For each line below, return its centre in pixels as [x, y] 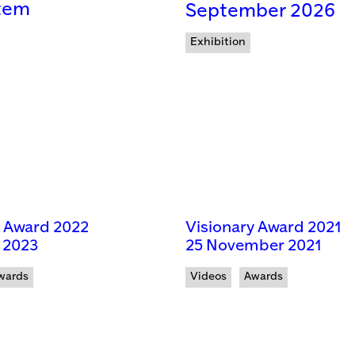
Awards [263, 277]
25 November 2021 [254, 246]
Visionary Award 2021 [263, 228]
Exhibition [218, 42]
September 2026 [260, 12]
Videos [208, 277]
